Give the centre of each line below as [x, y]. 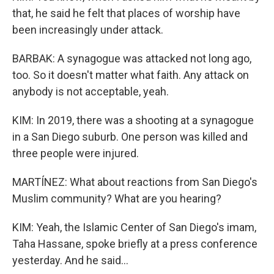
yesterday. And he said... [70, 260]
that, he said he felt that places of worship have [126, 13]
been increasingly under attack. [88, 30]
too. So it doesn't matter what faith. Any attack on [131, 75]
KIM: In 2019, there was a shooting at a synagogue [133, 120]
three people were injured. [76, 153]
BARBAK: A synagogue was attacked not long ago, [132, 58]
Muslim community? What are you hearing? [117, 198]
